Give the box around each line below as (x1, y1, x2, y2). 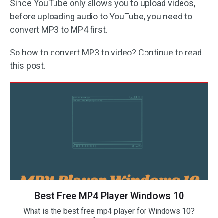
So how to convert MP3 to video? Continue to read (10, 47, 202, 57)
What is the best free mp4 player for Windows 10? (23, 206, 195, 216)
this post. (10, 60, 46, 71)
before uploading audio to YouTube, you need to (10, 11, 192, 21)
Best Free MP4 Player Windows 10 (34, 190, 184, 201)
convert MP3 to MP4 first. (10, 24, 108, 35)
